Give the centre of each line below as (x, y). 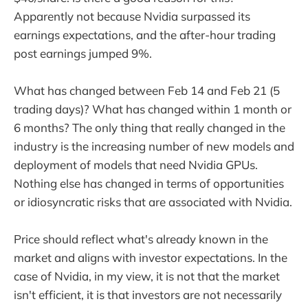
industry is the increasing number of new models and (154, 146)
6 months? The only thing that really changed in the (150, 128)
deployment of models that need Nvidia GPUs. (136, 165)
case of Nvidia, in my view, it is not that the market (147, 276)
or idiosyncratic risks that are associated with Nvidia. (153, 202)
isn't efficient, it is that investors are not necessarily (148, 295)
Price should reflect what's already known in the (141, 239)
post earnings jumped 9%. (83, 53)
